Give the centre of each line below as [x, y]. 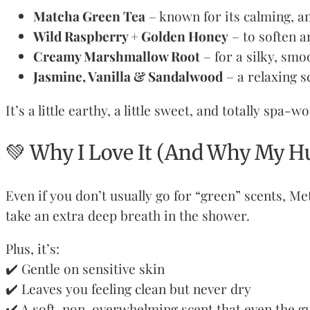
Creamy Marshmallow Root [117, 56]
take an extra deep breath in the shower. [128, 215]
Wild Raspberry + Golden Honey [131, 36]
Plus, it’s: [33, 248]
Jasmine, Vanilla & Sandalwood [128, 76]
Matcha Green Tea [89, 16]
